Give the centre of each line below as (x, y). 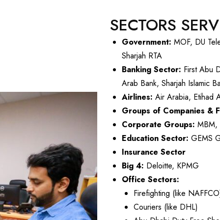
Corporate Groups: (158, 125)
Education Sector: (155, 138)
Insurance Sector (154, 152)
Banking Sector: (151, 70)
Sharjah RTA (142, 56)
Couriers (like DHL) (166, 207)
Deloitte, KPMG (171, 166)
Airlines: (137, 97)
